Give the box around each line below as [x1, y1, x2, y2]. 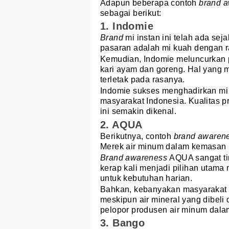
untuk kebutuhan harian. [100, 173, 193, 182]
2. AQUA [100, 119, 143, 130]
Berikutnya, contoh [100, 131, 174, 141]
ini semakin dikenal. [100, 107, 176, 116]
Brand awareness [100, 153, 170, 162]
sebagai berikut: [100, 9, 162, 18]
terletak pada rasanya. [100, 75, 188, 84]
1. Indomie [100, 20, 153, 32]
